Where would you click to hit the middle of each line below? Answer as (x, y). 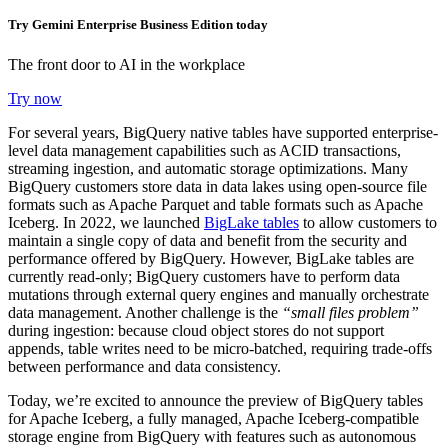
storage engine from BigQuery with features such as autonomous (212, 436)
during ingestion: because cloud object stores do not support (196, 330)
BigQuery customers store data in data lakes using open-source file (217, 186)
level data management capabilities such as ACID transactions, (204, 150)
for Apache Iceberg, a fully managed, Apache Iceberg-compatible (213, 418)
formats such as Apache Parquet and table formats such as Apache (215, 204)
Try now (35, 98)
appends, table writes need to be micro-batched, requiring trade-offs (220, 348)
